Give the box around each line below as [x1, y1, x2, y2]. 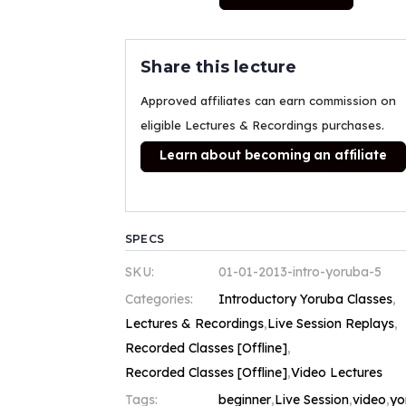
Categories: [125, 291, 194, 308]
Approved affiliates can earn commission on [140, 93, 397, 109]
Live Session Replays [267, 315, 395, 333]
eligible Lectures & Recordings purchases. [140, 118, 385, 133]
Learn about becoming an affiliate [159, 147, 387, 164]
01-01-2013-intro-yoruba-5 [217, 264, 382, 281]
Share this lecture [140, 57, 297, 78]
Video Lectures [291, 364, 383, 382]
